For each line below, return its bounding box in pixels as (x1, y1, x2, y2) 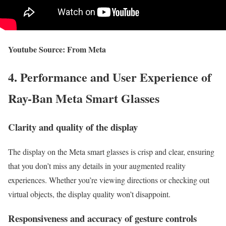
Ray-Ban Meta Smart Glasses (8, 89, 159, 107)
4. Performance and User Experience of (8, 68, 211, 86)
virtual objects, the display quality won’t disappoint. (8, 188, 171, 199)
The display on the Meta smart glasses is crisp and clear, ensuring (8, 146, 214, 157)
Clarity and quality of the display (8, 120, 138, 134)
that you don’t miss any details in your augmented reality (8, 160, 186, 171)
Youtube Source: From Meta (8, 43, 106, 55)
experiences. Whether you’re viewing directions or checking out (8, 174, 209, 185)
